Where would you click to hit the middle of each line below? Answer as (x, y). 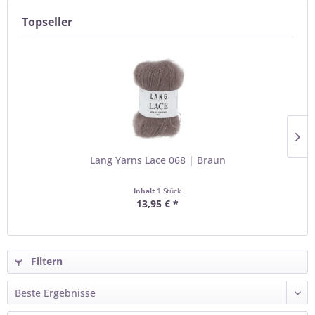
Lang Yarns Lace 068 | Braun (157, 160)
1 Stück (169, 191)
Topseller (47, 22)
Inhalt (145, 191)
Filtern (45, 261)
